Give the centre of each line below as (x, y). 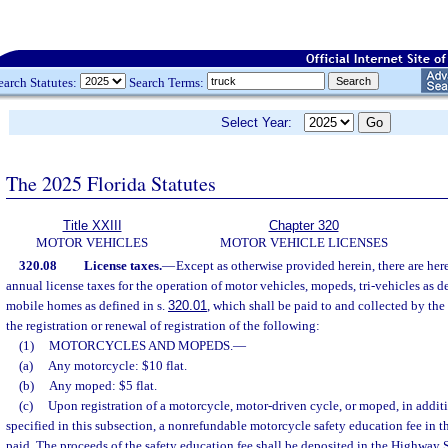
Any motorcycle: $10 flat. (117, 365)
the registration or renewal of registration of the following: (163, 325)
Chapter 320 (303, 225)
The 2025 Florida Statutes (111, 183)
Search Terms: (166, 82)
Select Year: (262, 122)
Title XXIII (92, 225)
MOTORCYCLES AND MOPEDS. (140, 345)
